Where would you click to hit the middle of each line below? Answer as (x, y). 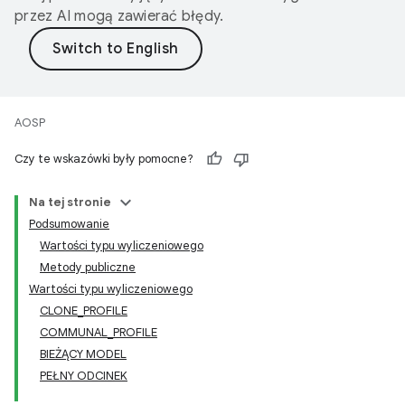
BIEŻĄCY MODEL (83, 354)
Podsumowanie (69, 224)
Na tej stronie (70, 202)
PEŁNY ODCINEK (84, 376)
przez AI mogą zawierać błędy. (119, 16)
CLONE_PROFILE (84, 311)
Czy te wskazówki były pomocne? (104, 159)
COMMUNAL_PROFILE (99, 332)
